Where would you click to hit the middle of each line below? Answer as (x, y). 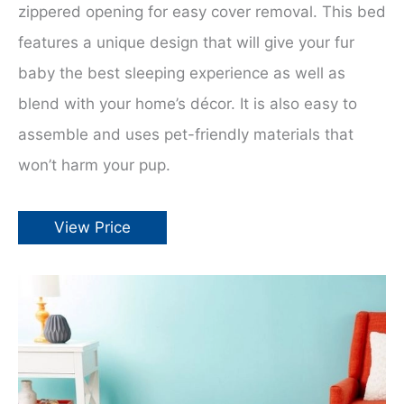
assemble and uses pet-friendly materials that (186, 135)
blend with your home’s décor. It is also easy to (188, 104)
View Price (92, 228)
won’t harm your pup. (94, 165)
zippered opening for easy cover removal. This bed (202, 12)
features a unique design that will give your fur (186, 43)
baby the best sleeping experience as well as (182, 73)
